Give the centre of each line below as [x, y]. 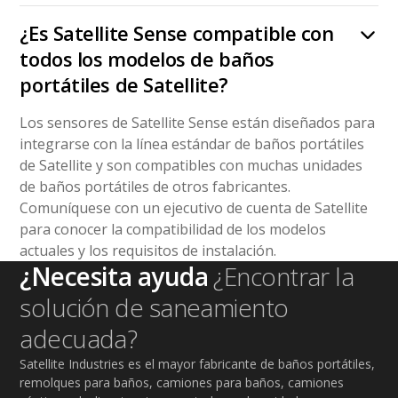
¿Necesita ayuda [117, 277]
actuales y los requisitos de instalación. [148, 251]
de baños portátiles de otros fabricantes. [155, 187]
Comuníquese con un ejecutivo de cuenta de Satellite [194, 208]
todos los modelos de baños [147, 59]
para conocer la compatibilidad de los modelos [173, 230]
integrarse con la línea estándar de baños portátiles [192, 144]
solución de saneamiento [154, 308]
